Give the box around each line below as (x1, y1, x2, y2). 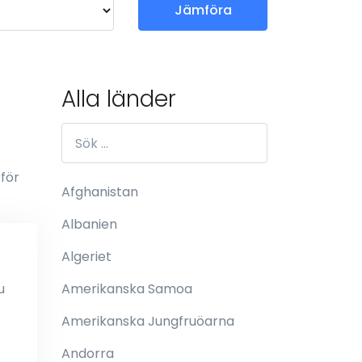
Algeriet (61, 247, 112, 266)
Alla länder (61, 83, 176, 115)
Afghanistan (61, 183, 138, 201)
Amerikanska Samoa (61, 280, 192, 298)
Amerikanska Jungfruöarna (61, 312, 234, 330)
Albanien (61, 215, 117, 234)
